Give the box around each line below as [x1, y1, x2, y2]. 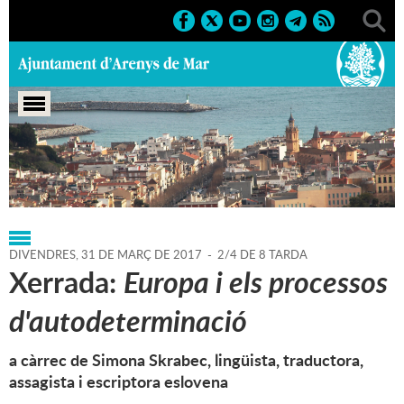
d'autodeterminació [9, 300, 247, 342]
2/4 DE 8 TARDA [217, 246, 308, 263]
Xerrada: [9, 262, 124, 303]
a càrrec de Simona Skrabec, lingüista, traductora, [9, 348, 363, 372]
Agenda [224, 166, 271, 187]
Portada [9, 166, 60, 187]
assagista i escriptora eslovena [9, 370, 228, 394]
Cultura [159, 166, 207, 187]
